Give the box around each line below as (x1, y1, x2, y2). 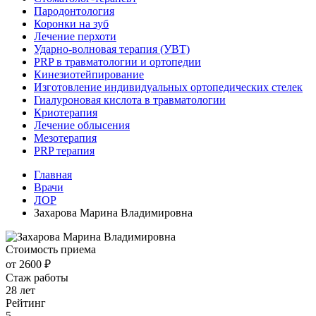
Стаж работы (6, 272, 68, 284)
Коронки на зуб (34, 18, 109, 30)
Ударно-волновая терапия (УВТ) (34, 43, 190, 55)
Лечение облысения (34, 119, 130, 131)
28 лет (6, 284, 35, 296)
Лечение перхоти (34, 30, 116, 42)
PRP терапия (34, 145, 95, 157)
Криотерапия (34, 107, 97, 119)
